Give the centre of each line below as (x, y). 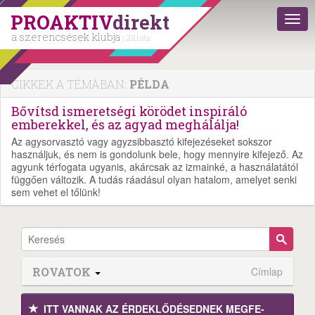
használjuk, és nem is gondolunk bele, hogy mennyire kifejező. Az (157, 154)
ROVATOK (63, 272)
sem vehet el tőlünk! (56, 192)
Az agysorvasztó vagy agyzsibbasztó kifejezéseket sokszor (142, 141)
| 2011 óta (137, 38)
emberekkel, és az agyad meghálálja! (125, 124)
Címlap (267, 271)
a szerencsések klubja (67, 37)
